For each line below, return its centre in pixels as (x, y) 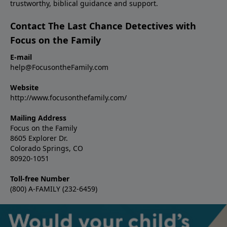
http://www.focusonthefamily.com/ (68, 98)
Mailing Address (38, 118)
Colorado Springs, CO (48, 148)
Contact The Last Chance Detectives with (103, 26)
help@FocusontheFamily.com (59, 67)
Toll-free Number (40, 179)
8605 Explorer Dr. (39, 138)
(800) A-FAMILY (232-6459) (54, 189)
